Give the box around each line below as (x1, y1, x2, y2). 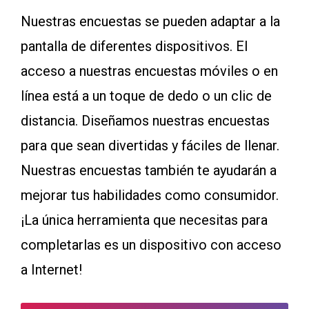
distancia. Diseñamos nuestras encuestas (21, 112, 270, 129)
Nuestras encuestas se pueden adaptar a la (21, 13, 280, 30)
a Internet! (21, 261, 82, 278)
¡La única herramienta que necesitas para (21, 212, 268, 228)
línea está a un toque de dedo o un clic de (21, 88, 272, 104)
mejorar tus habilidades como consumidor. (21, 187, 279, 203)
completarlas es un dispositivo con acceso (21, 237, 281, 253)
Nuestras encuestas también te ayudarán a (21, 162, 277, 179)
